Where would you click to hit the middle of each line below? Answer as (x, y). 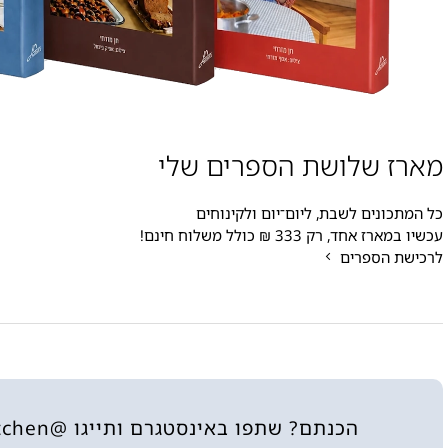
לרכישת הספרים (391, 257)
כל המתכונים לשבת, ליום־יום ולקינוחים (319, 213)
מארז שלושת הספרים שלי (300, 166)
